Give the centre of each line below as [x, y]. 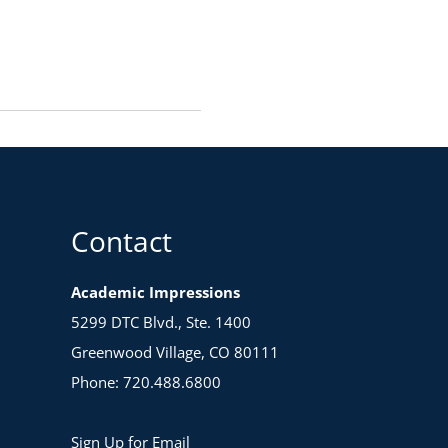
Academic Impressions [155, 292]
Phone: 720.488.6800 [146, 382]
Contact [121, 241]
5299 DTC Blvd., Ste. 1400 [161, 322]
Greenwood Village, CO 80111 [175, 352]
